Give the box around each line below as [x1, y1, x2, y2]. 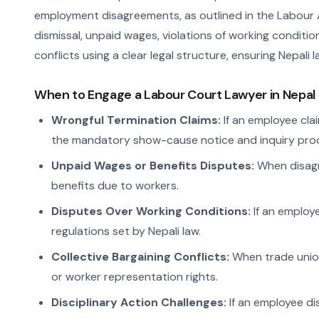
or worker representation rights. [51, 269, 218, 285]
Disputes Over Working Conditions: [51, 204, 251, 219]
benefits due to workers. [51, 178, 179, 194]
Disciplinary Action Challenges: [51, 295, 226, 310]
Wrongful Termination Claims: [51, 113, 221, 128]
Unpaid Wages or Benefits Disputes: [51, 158, 254, 174]
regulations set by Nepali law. [51, 224, 201, 239]
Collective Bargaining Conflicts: [51, 249, 229, 265]
